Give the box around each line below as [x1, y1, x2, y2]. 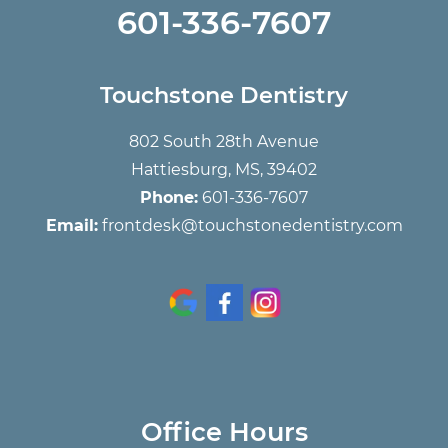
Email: [45, 215, 98, 235]
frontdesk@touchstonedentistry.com [101, 215, 403, 235]
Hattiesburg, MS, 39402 [131, 159, 317, 179]
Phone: [140, 187, 198, 207]
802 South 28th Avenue [129, 131, 319, 151]
